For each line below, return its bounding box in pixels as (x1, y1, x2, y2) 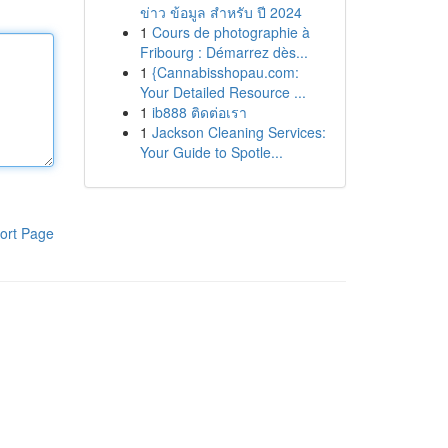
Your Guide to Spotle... (139, 142, 283, 162)
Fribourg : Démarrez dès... (139, 42, 308, 62)
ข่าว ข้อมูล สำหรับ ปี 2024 (139, 2, 302, 22)
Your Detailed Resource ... (139, 82, 306, 102)
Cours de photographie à (151, 22, 310, 42)
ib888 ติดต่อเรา (151, 102, 247, 122)
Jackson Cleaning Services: (151, 122, 326, 142)
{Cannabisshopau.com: (151, 62, 299, 82)
